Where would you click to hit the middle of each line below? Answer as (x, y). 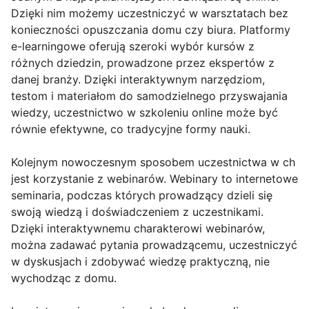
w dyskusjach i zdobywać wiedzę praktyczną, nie (140, 261)
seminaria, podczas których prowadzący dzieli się (142, 195)
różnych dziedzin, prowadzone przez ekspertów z (143, 63)
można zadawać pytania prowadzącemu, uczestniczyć (154, 245)
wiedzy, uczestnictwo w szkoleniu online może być (144, 112)
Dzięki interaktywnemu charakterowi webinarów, (138, 228)
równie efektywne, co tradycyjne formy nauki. (131, 129)
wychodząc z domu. (64, 278)
